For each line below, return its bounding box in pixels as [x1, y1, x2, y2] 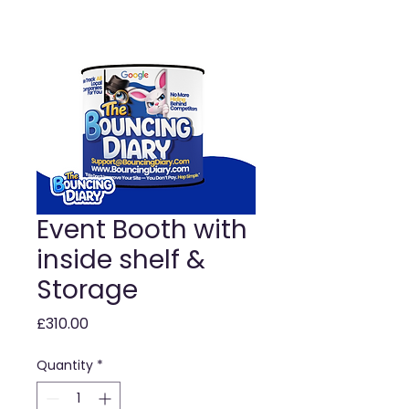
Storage [37, 272, 138, 308]
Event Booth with [37, 212, 247, 247]
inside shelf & [37, 242, 205, 278]
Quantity [37, 356, 93, 374]
